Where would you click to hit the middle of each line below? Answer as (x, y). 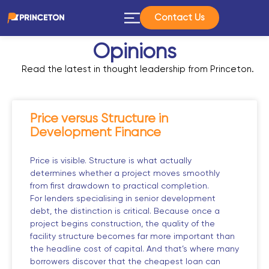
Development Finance (95, 133)
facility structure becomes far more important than (132, 237)
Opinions (134, 53)
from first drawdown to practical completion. (119, 186)
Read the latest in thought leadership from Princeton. (138, 69)
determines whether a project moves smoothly (125, 174)
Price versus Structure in (99, 119)
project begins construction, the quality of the (122, 224)
